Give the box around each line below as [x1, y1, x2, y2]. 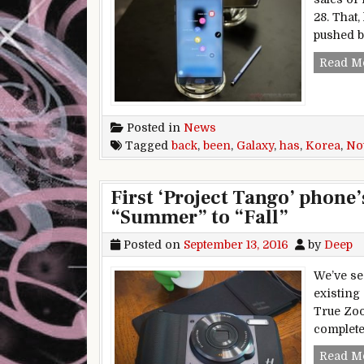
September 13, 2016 [184, 237, 288, 251]
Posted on [120, 237, 184, 251]
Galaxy [236, 138, 274, 152]
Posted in [123, 120, 184, 134]
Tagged [122, 138, 171, 152]
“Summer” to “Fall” [110, 204, 288, 230]
